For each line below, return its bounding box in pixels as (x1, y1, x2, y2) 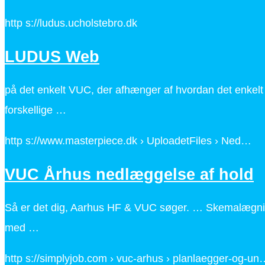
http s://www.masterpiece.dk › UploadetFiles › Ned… (5, 135, 251, 147)
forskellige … (5, 104, 66, 117)
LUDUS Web (5, 47, 99, 66)
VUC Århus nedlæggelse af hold (5, 165, 254, 183)
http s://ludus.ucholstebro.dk (5, 17, 137, 30)
